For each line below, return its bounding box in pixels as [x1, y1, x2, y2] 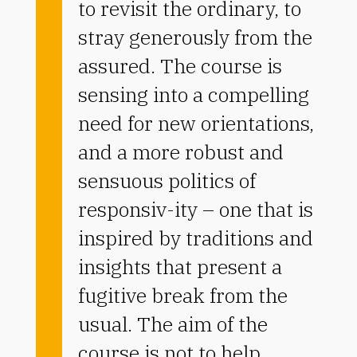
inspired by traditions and [77, 224, 313, 251]
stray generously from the [77, 23, 312, 50]
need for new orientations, [77, 109, 314, 136]
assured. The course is [77, 52, 282, 79]
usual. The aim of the [77, 310, 268, 337]
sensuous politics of [77, 167, 256, 194]
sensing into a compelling [77, 80, 309, 108]
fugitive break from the [77, 281, 288, 308]
